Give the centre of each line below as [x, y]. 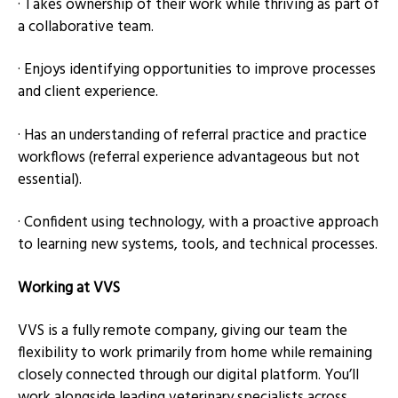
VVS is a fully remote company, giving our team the [183, 331]
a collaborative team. [86, 27]
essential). [50, 179]
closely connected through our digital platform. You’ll [188, 376]
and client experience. [88, 92]
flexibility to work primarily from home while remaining [195, 354]
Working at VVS [69, 288]
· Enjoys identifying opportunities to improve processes [197, 70]
